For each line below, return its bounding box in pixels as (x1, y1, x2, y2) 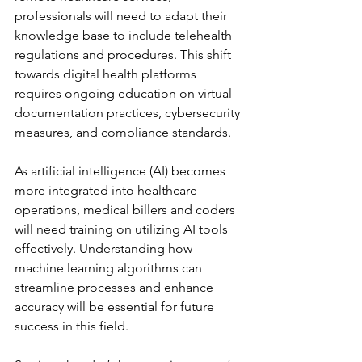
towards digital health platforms (15, 66, 200, 82)
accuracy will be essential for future (15, 299, 217, 314)
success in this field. (15, 318, 128, 334)
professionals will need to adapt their (15, 8, 230, 23)
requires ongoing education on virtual (15, 86, 235, 101)
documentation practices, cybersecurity (15, 105, 243, 120)
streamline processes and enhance (15, 280, 217, 295)
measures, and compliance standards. (15, 124, 231, 140)
